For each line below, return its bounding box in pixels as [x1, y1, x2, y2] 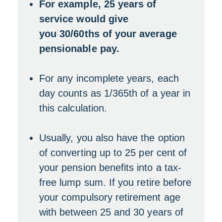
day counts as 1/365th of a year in [39, 88, 191, 99]
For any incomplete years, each [39, 73, 179, 84]
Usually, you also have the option [39, 132, 185, 143]
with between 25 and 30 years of [39, 207, 183, 218]
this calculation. [39, 103, 113, 113]
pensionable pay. [39, 43, 119, 54]
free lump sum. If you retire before [39, 177, 192, 188]
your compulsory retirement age [39, 192, 180, 203]
